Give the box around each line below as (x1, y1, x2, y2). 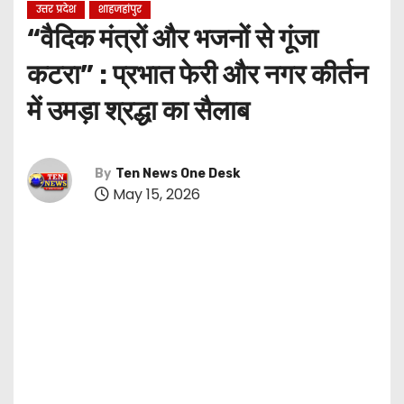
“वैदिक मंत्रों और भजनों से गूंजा (27, 22, 318, 55)
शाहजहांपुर (98, 2, 142, 16)
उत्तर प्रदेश (36, 2, 76, 16)
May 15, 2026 (109, 184, 200, 206)
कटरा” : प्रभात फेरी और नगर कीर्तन (27, 58, 368, 91)
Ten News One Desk (115, 166, 240, 182)
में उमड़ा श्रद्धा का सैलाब (27, 94, 250, 127)
